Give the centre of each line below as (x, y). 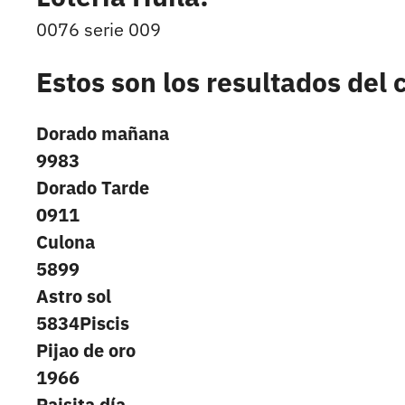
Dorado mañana (103, 134)
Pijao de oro (86, 351)
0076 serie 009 (99, 30)
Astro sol (74, 297)
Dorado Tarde (93, 188)
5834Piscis (83, 324)
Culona (66, 242)
